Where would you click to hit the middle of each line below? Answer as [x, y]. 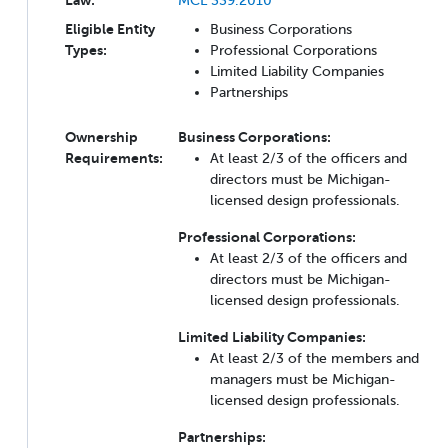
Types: [86, 49]
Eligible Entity [110, 28]
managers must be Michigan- [303, 378]
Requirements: [114, 157]
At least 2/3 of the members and [314, 357]
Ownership [101, 136]
